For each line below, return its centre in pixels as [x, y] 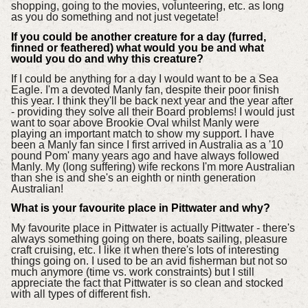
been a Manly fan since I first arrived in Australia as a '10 [147, 144]
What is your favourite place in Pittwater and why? [142, 208]
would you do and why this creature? [110, 58]
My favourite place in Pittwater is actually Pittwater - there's [153, 228]
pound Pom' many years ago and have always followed [145, 155]
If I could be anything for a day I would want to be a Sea [144, 78]
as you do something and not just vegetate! [116, 17]
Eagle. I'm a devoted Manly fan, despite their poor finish [145, 89]
